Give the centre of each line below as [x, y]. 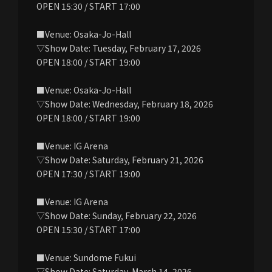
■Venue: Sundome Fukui [86, 257]
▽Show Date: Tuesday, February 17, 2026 [119, 48]
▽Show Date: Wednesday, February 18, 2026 [125, 104]
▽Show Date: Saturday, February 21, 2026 [120, 159]
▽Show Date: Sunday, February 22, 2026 [117, 215]
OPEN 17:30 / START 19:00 [88, 173]
